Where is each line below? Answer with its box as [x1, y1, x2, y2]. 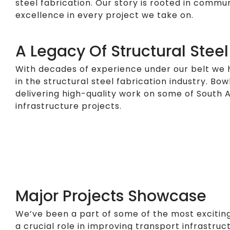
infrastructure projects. [15, 100, 122, 112]
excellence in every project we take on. [15, 9, 194, 22]
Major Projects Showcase [15, 185, 206, 207]
